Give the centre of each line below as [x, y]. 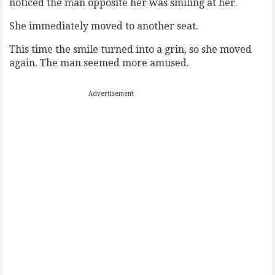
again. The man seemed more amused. [99, 63]
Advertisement [111, 94]
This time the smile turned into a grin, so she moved [131, 49]
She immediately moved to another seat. [104, 26]
